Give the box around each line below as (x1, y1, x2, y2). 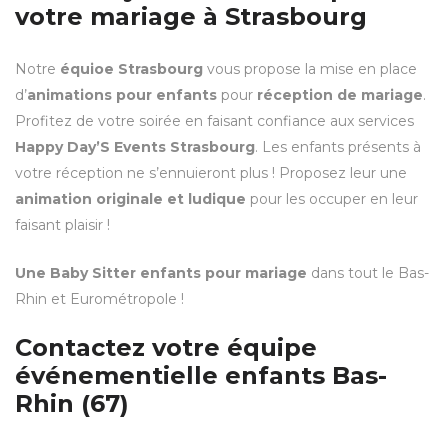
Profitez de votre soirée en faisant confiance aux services (15, 111, 414, 130)
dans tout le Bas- (307, 263, 429, 282)
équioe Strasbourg (60, 59, 203, 78)
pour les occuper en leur (246, 189, 418, 208)
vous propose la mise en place (203, 59, 417, 78)
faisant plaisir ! (15, 215, 110, 234)
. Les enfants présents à (255, 137, 421, 156)
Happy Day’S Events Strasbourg (15, 137, 255, 156)
